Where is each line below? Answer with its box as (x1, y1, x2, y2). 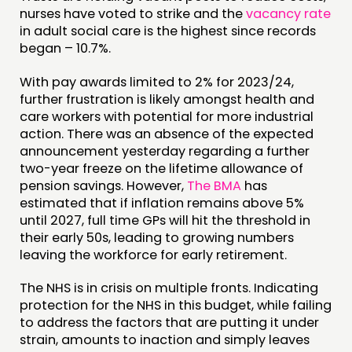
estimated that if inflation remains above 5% (20, 193, 304, 212)
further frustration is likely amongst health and (20, 90, 314, 108)
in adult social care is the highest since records (20, 22, 316, 41)
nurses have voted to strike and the (20, 5, 246, 24)
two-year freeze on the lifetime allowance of (20, 159, 303, 178)
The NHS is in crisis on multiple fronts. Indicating (20, 278, 318, 297)
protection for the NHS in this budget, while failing (20, 295, 332, 314)
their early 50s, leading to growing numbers (20, 228, 294, 247)
